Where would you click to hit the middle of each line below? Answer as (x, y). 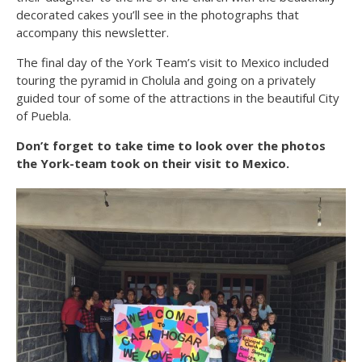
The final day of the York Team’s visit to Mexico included (173, 62)
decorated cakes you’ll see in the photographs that (158, 14)
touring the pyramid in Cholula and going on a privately (166, 80)
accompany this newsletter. (93, 32)
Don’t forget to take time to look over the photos (171, 145)
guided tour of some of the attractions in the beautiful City (178, 97)
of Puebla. (44, 115)
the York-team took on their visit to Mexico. (153, 163)
